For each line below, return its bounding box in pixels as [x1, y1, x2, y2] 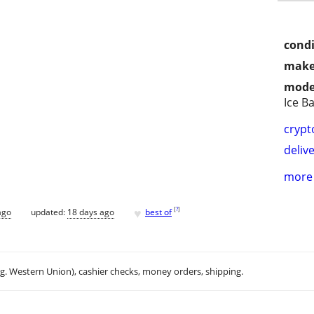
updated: [31, 205, 67, 218]
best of [145, 205, 172, 218]
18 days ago [67, 205, 114, 218]
